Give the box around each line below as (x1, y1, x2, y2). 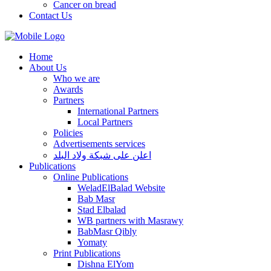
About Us (29, 62, 67, 73)
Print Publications (53, 247, 120, 258)
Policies (53, 127, 83, 138)
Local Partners (77, 116, 132, 127)
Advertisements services (53, 138, 145, 149)
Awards (53, 83, 83, 94)
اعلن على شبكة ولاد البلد (53, 149, 151, 160)
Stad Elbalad (77, 204, 126, 215)
